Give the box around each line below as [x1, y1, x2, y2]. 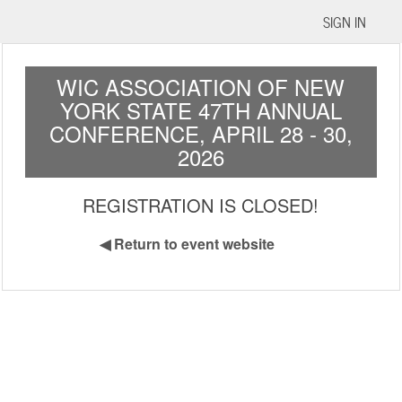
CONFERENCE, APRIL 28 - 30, [48, 118, 353, 149]
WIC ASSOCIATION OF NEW [57, 71, 345, 102]
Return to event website [114, 233, 275, 254]
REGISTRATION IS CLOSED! [83, 192, 319, 218]
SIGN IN [323, 10, 366, 33]
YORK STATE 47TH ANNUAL [59, 94, 342, 126]
